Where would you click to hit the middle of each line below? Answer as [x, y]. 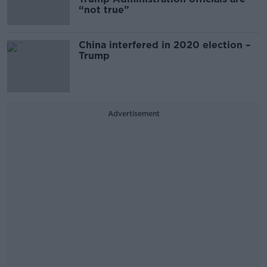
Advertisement [133, 113]
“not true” [104, 10]
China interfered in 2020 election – [164, 45]
